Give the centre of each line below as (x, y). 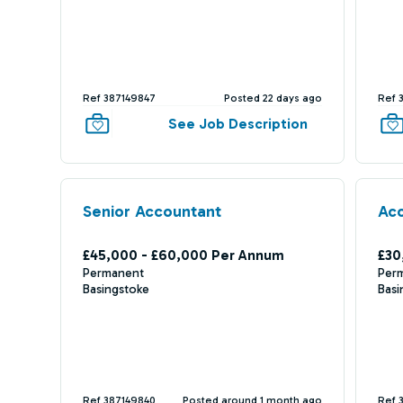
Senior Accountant (152, 211)
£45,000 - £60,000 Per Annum (183, 255)
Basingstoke (116, 289)
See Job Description (238, 123)
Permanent (113, 273)
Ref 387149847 (119, 98)
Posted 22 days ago (273, 98)
